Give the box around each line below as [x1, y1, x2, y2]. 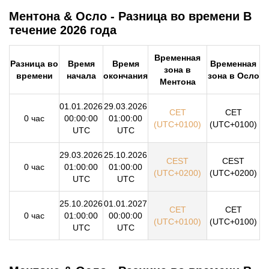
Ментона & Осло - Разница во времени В [9, 9, 252, 23]
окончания [103, 71, 148, 81]
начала [66, 71, 96, 81]
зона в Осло [207, 71, 259, 81]
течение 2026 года [9, 23, 116, 37]
